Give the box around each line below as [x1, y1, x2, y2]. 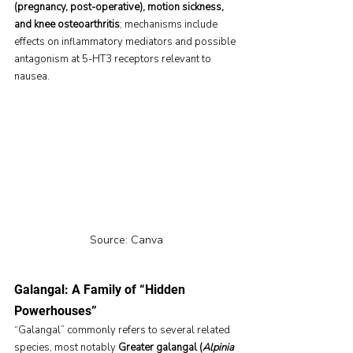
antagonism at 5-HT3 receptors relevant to [14, 52, 214, 66]
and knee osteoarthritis [14, 17, 120, 32]
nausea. [14, 69, 50, 84]
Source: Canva [89, 232, 163, 248]
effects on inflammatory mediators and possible [14, 35, 238, 49]
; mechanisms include [120, 17, 220, 32]
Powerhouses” [14, 303, 97, 319]
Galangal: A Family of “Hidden [14, 282, 188, 298]
